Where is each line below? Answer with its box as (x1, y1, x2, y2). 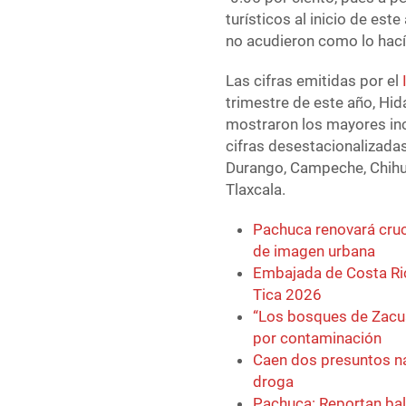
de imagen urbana (253, 242, 376, 261)
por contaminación (253, 329, 382, 348)
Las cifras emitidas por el (226, 72, 403, 91)
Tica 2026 (253, 285, 323, 304)
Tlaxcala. (226, 180, 286, 199)
